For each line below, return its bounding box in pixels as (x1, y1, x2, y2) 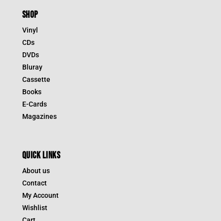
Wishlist (22, 203, 47, 212)
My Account (22, 191, 59, 199)
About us (22, 166, 50, 175)
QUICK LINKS (22, 149, 61, 161)
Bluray (22, 63, 42, 71)
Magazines (22, 112, 57, 120)
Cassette (22, 75, 50, 83)
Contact (22, 179, 47, 187)
